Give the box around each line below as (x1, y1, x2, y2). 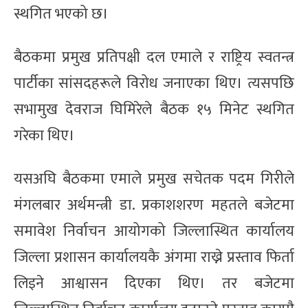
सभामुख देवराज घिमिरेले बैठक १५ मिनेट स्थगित (14, 96, 294, 122)
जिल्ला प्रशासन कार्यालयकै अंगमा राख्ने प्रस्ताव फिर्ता (14, 244, 294, 270)
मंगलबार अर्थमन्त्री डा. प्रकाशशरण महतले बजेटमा (14, 192, 294, 218)
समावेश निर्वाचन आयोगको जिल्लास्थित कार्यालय (14, 218, 294, 244)
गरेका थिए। (14, 122, 75, 148)
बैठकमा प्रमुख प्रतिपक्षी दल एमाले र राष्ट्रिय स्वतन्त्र (14, 44, 294, 70)
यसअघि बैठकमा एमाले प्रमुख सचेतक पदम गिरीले (14, 166, 294, 192)
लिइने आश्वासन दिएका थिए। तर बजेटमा (14, 270, 294, 296)
